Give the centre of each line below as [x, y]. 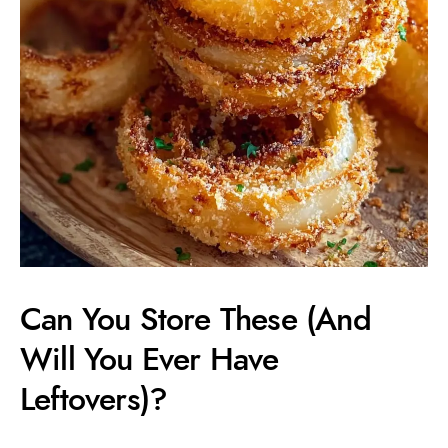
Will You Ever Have [149, 359]
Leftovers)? [94, 399]
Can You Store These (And [195, 319]
